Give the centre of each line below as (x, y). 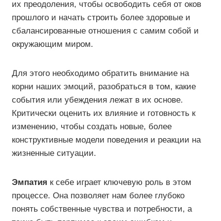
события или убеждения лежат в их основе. (97, 100)
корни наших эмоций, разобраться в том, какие (104, 87)
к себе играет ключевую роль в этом (119, 182)
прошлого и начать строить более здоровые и (101, 18)
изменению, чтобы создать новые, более (92, 127)
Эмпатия (30, 182)
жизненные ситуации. (54, 153)
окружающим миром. (53, 44)
